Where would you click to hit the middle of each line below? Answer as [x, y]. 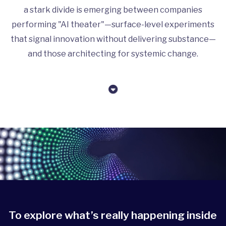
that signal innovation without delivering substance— [113, 39]
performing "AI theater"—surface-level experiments [113, 24]
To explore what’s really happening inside [112, 215]
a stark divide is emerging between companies [113, 9]
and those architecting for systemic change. [113, 53]
